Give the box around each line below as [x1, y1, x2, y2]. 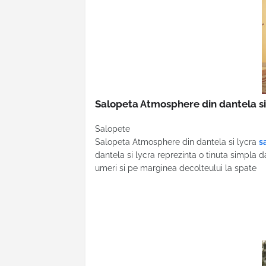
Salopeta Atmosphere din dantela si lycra [95, 137, 259, 147]
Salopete [95, 124, 130, 134]
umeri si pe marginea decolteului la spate [95, 163, 256, 173]
